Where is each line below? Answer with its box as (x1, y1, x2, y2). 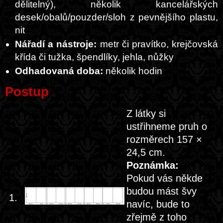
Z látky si (126, 108, 166, 119)
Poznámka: (126, 160, 179, 171)
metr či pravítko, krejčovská (97, 39, 219, 49)
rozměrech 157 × (126, 134, 202, 145)
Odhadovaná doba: (15, 66, 103, 76)
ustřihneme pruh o (126, 121, 207, 132)
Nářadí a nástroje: (15, 39, 97, 49)
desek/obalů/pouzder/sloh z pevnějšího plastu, (15, 12, 218, 22)
